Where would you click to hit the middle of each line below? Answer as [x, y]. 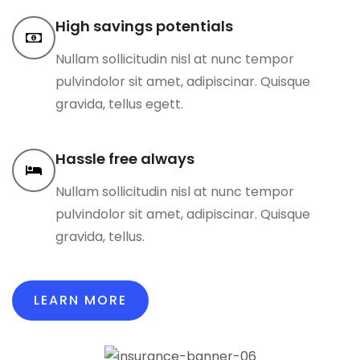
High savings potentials [144, 27]
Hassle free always [125, 159]
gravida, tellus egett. [119, 104]
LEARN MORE [80, 301]
